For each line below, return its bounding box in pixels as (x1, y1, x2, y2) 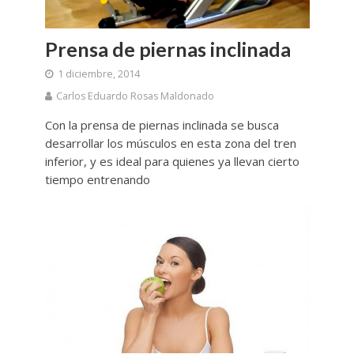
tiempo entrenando (44, 171, 150, 187)
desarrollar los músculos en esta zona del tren (44, 134, 296, 151)
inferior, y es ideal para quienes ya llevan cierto (44, 153, 299, 169)
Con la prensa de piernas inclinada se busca (44, 116, 279, 133)
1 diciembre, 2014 (57, 66, 140, 81)
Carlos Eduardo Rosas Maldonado (55, 88, 214, 103)
